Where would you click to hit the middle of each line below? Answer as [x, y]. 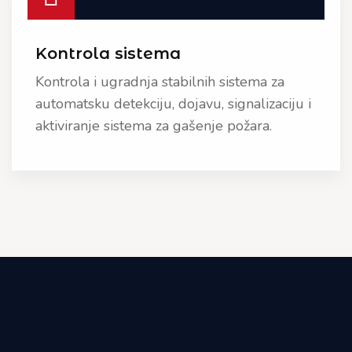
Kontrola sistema [108, 53]
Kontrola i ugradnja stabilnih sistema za [160, 82]
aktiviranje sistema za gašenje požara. [154, 126]
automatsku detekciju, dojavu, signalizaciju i [173, 104]
